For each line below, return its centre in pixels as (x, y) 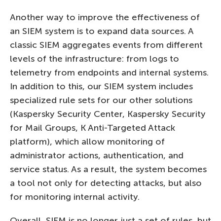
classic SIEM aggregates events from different (106, 45)
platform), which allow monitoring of (87, 141)
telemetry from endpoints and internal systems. (109, 72)
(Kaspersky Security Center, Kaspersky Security (108, 114)
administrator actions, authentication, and (97, 155)
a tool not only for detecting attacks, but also (106, 183)
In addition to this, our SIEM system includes (101, 86)
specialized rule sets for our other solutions (101, 100)
